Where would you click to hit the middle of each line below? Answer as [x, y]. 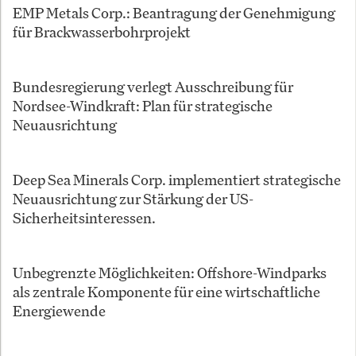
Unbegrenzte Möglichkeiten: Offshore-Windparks [170, 273]
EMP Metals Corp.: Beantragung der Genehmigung [174, 13]
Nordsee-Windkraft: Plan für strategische [143, 106]
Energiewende [59, 311]
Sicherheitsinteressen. [84, 218]
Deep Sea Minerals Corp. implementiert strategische [177, 180]
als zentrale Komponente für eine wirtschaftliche [166, 292]
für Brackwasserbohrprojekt [102, 32]
